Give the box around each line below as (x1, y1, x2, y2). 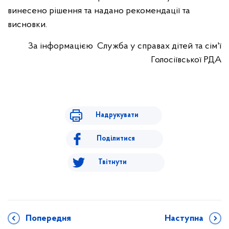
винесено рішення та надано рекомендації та (8, 6, 190, 16)
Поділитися (97, 135, 135, 143)
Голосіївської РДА (151, 55, 221, 65)
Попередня (26, 214, 71, 223)
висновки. (8, 20, 47, 30)
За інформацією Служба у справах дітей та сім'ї (26, 41, 221, 51)
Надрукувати (95, 111, 139, 119)
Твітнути (98, 158, 127, 166)
